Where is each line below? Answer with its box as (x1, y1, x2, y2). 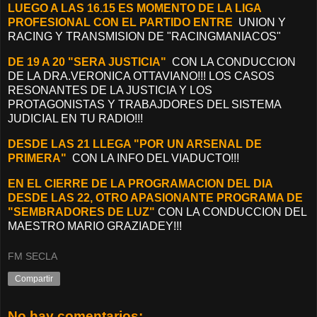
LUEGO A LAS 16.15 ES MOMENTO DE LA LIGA (8, 2, 261, 15)
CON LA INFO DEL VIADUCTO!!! (67, 151, 242, 164)
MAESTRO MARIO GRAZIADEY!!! (8, 219, 185, 232)
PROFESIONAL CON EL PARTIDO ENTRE (8, 16, 238, 29)
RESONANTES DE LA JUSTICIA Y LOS (8, 83, 212, 96)
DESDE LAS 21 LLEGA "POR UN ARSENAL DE (8, 137, 262, 150)
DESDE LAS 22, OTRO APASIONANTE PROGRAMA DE (8, 191, 306, 204)
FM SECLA (8, 250, 57, 263)
